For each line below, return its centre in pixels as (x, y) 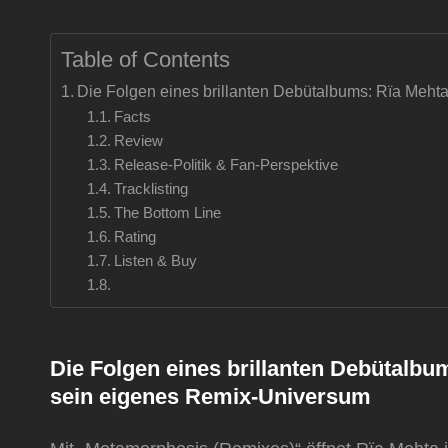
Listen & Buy (155, 261)
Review (138, 141)
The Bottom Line (167, 213)
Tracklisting (150, 189)
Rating (134, 237)
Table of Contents (145, 59)
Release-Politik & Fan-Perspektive (225, 165)
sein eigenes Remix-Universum (210, 397)
